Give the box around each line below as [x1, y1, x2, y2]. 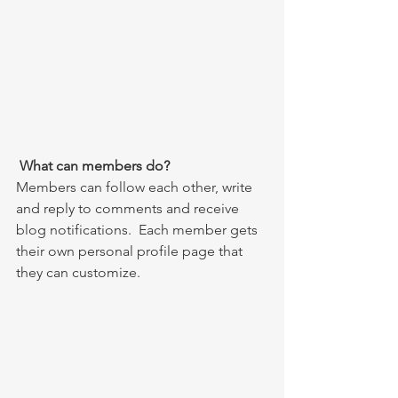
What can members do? [20, 157, 173, 175]
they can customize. [16, 264, 144, 282]
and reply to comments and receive [16, 200, 243, 218]
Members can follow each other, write [16, 179, 256, 196]
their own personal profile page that [16, 243, 246, 260]
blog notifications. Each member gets [16, 221, 261, 239]
